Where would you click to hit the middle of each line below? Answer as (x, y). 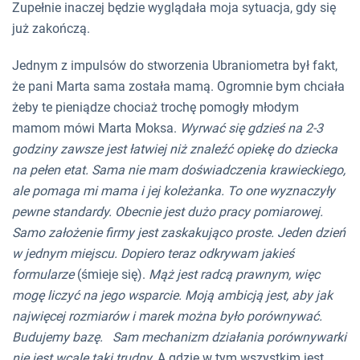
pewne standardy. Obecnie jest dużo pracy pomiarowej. (168, 212)
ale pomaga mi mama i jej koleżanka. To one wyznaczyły (174, 191)
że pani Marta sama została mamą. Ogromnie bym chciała (178, 87)
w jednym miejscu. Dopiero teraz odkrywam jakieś (153, 254)
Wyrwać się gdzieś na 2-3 (252, 129)
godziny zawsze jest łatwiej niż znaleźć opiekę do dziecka (175, 149)
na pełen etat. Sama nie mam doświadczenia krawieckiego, (179, 170)
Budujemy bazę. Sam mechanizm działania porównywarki (179, 337)
